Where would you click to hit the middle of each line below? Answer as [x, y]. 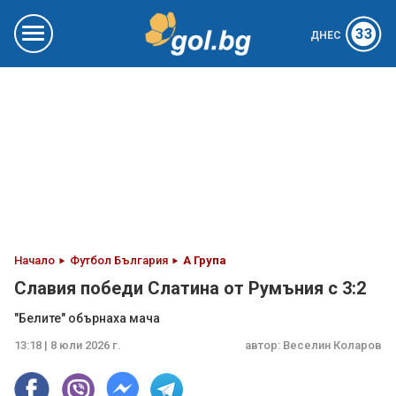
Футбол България [119, 260]
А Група [205, 260]
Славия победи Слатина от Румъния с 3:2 [190, 288]
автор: [264, 345]
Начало [34, 260]
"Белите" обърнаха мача [87, 318]
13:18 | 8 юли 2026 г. [68, 345]
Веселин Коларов [332, 345]
